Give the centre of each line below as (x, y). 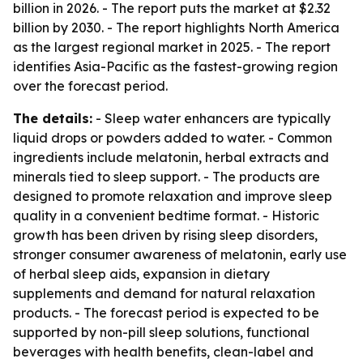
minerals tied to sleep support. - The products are (167, 177)
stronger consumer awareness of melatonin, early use (180, 254)
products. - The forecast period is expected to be (166, 313)
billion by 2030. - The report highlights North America (176, 28)
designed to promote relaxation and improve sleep (173, 196)
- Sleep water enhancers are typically (211, 118)
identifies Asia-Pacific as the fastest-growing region (175, 66)
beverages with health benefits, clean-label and (163, 352)
